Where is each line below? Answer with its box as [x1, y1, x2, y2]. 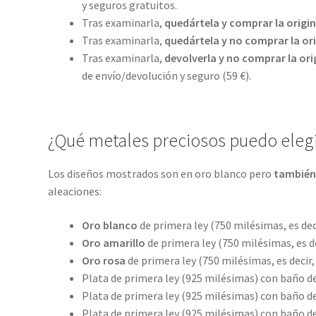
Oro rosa [81, 253, 126, 267]
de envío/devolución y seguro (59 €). [81, 68, 251, 83]
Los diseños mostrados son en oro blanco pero [47, 166, 274, 181]
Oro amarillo [81, 235, 145, 250]
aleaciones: [47, 184, 102, 199]
